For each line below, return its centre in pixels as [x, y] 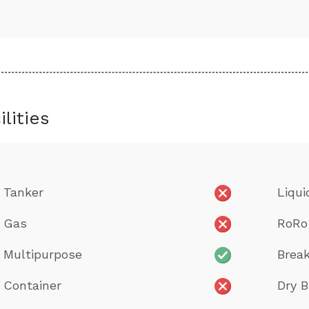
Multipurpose [43, 254]
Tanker [23, 192]
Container [32, 285]
